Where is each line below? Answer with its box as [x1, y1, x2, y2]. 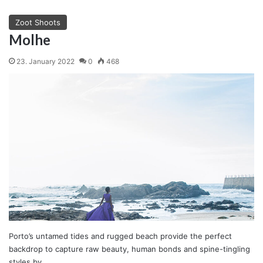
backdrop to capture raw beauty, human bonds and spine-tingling [9, 244, 250, 254]
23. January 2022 [16, 56, 75, 66]
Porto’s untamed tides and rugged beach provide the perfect [9, 231, 232, 241]
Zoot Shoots [15, 17, 60, 27]
